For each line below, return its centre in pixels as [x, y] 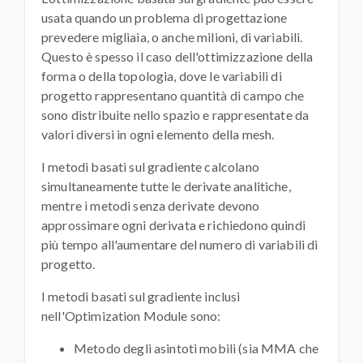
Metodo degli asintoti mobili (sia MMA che [196, 348]
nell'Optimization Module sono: [131, 316]
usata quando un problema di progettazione [164, 18]
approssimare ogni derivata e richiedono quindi [173, 225]
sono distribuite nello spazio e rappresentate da [175, 115]
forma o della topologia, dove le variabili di [162, 76]
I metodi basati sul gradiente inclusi [141, 297]
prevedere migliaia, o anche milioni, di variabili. [172, 37]
